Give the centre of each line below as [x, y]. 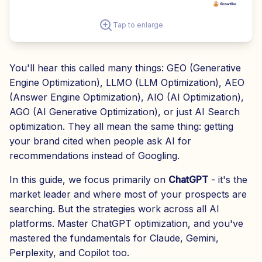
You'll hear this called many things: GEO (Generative [125, 68]
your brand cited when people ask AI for [100, 141]
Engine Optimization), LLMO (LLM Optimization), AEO [127, 82]
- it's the [228, 179]
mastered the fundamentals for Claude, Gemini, [114, 238]
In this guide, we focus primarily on [89, 179]
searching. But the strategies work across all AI [114, 208]
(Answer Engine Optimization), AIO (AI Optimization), [127, 97]
